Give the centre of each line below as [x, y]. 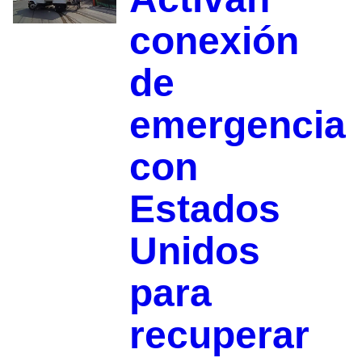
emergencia [237, 124]
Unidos [194, 250]
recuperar [219, 335]
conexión [214, 40]
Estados [204, 208]
